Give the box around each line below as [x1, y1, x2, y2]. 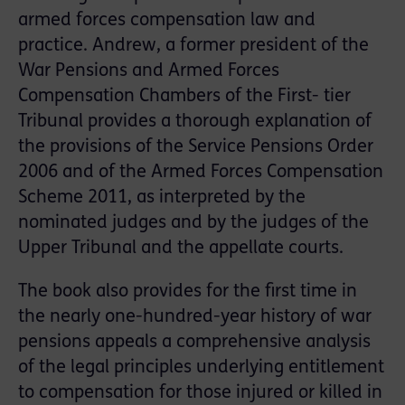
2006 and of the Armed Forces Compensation [18, 164, 383, 183]
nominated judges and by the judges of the [18, 214, 369, 233]
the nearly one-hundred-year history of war [18, 308, 372, 327]
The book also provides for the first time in [18, 283, 357, 302]
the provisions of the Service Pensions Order [18, 138, 373, 157]
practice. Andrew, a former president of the [18, 37, 369, 56]
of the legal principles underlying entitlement [18, 359, 384, 378]
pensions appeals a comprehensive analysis [18, 334, 371, 353]
